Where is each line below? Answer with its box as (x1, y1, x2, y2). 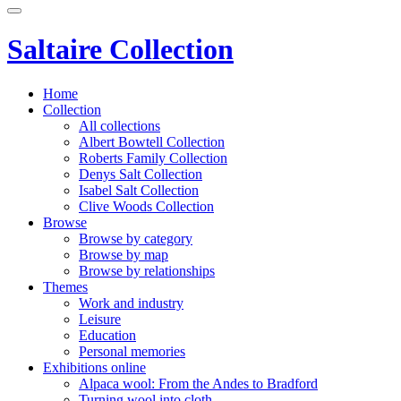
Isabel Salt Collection (79, 182, 199, 198)
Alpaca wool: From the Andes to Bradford (79, 375, 318, 391)
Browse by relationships (79, 262, 215, 278)
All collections (79, 117, 160, 133)
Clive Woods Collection (79, 198, 214, 214)
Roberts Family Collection (79, 149, 227, 166)
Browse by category (79, 230, 192, 246)
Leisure (79, 311, 121, 327)
